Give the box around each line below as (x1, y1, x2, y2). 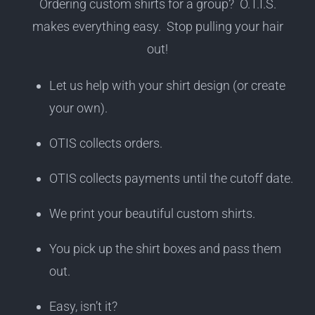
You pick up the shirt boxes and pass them (49, 241, 281, 257)
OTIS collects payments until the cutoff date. (49, 171, 293, 186)
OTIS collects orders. (49, 136, 162, 151)
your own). (49, 101, 108, 116)
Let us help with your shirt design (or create (49, 78, 285, 94)
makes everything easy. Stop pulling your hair (32, 19, 283, 34)
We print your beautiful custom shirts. (49, 206, 255, 221)
